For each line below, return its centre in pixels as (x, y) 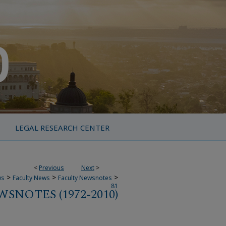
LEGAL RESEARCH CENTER (62, 128)
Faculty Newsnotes (85, 178)
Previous (51, 168)
